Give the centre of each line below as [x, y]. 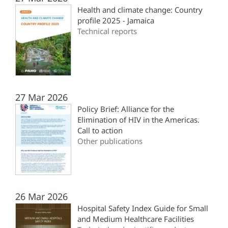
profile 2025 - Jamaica [116, 21]
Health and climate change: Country [140, 10]
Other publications [110, 141]
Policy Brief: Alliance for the [126, 109]
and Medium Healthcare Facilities [136, 219]
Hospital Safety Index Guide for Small [143, 208]
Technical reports [107, 31]
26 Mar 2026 [41, 197]
